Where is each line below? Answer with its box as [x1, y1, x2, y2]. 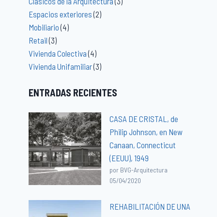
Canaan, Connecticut [109, 139, 176, 150]
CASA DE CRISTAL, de [109, 113, 179, 124]
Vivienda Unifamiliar [29, 61, 93, 71]
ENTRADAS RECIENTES [29, 87, 118, 99]
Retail [29, 35, 48, 45]
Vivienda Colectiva [29, 48, 87, 58]
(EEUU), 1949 [109, 153, 149, 163]
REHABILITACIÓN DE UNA [109, 201, 191, 211]
